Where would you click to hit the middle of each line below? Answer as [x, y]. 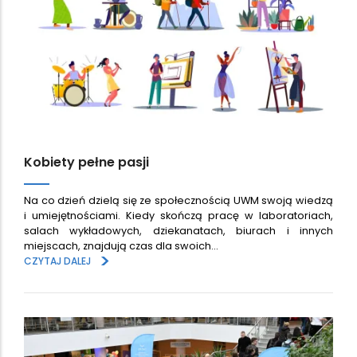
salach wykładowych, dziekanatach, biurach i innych [178, 231]
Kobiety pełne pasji [86, 162]
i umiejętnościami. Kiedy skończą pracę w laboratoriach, [178, 216]
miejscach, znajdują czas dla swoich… [121, 246]
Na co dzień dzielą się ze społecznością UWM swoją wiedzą [178, 201]
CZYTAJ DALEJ [57, 261]
